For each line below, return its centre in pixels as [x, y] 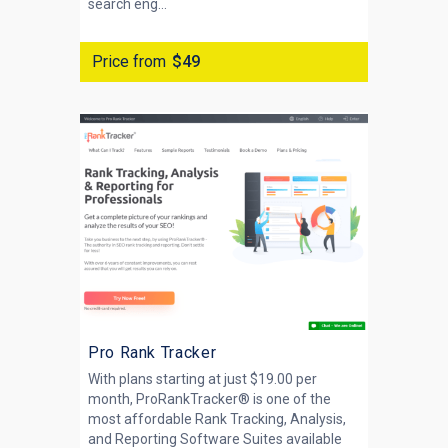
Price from [129, 61]
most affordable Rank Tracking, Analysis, [217, 419]
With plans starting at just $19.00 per [202, 379]
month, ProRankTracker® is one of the [209, 399]
